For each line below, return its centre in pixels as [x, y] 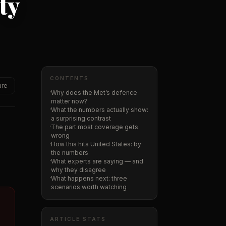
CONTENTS [69, 78]
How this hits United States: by [96, 144]
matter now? [69, 101]
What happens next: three [89, 178]
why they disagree [78, 170]
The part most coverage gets [95, 127]
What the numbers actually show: [100, 110]
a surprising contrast [81, 118]
